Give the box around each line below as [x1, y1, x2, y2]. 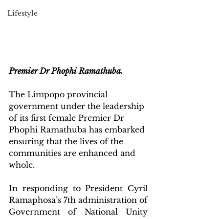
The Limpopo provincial [9, 89, 110, 99]
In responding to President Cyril [9, 183, 148, 193]
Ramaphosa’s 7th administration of [9, 195, 148, 205]
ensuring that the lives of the [9, 136, 126, 146]
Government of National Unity [9, 206, 148, 217]
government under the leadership [9, 101, 147, 111]
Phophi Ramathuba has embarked [9, 124, 147, 134]
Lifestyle [7, 9, 38, 18]
